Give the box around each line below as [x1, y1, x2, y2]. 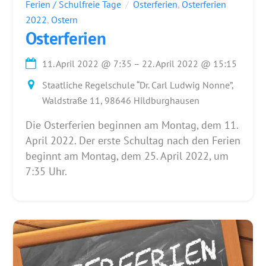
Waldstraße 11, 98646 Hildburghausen [42, 94, 200, 107]
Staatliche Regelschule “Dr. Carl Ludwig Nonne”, [42, 79, 234, 91]
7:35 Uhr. [25, 164, 67, 179]
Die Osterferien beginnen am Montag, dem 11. [25, 118, 238, 132]
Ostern [50, 13, 78, 26]
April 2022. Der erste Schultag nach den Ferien [25, 134, 240, 148]
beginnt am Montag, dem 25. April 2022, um [25, 149, 229, 163]
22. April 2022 [142, 58, 199, 70]
